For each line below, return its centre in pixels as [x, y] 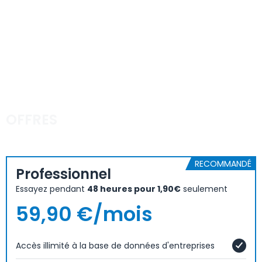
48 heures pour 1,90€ [134, 189]
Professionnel [63, 174]
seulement [204, 189]
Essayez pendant [51, 189]
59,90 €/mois [84, 214]
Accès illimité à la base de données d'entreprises [115, 246]
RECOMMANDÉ [223, 164]
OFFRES [32, 120]
